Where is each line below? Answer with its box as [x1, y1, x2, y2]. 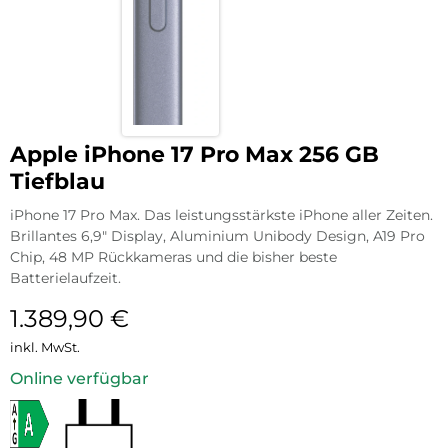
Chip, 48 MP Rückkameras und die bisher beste [10, 247, 337, 266]
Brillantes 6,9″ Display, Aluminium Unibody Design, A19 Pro [10, 226, 425, 245]
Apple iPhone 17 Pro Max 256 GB [10, 140, 379, 168]
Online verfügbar [10, 368, 149, 388]
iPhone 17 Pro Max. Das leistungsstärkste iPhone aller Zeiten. [10, 205, 433, 224]
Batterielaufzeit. [10, 268, 121, 287]
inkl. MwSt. [10, 338, 80, 355]
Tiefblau [10, 167, 105, 195]
